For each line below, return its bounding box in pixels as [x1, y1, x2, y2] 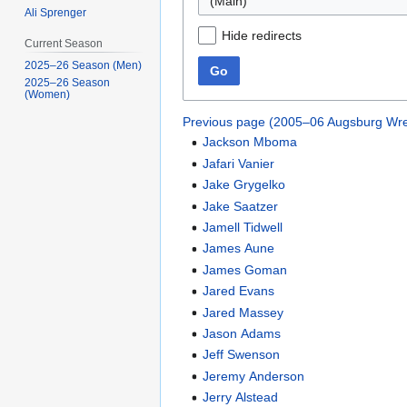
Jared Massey [203, 304, 284, 320]
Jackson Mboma [203, 134, 298, 150]
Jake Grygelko [203, 177, 286, 193]
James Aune [203, 241, 275, 256]
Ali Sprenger [25, 6, 87, 20]
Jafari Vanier [203, 155, 275, 171]
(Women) [25, 87, 71, 101]
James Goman [203, 262, 288, 277]
